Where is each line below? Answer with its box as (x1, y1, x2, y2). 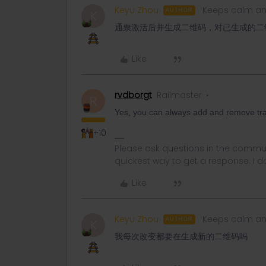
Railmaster (157, 89, 202, 101)
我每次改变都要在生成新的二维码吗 (115, 232, 248, 241)
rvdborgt (115, 89, 152, 101)
